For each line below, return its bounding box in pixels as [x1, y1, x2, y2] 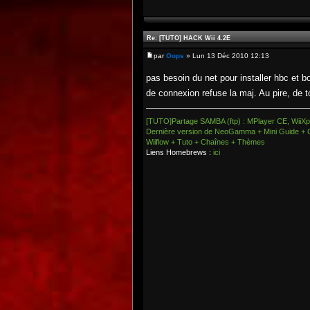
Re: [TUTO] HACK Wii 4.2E [147, 35, 230, 42]
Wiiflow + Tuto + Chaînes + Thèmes [146, 138, 265, 146]
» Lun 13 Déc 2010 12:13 [184, 52, 269, 60]
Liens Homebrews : [146, 148, 213, 156]
